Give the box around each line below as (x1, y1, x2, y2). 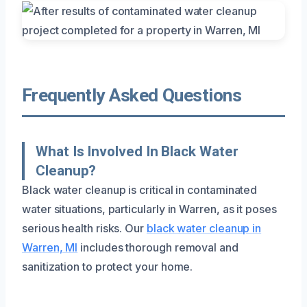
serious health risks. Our (22, 221, 147, 235)
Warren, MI (22, 240, 78, 254)
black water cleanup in (146, 221, 262, 235)
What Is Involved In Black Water (36, 143, 238, 160)
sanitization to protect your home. (22, 259, 193, 273)
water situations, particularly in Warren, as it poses (22, 201, 277, 216)
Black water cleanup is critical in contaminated (22, 182, 258, 197)
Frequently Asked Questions (22, 84, 242, 106)
